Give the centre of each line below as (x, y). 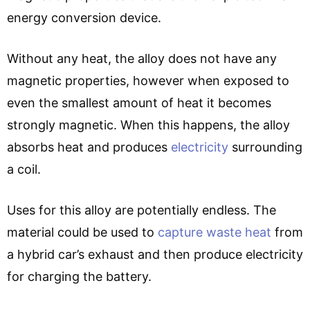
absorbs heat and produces (89, 147)
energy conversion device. (93, 18)
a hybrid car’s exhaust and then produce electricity (155, 255)
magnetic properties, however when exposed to (148, 81)
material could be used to (82, 232)
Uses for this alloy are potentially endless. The (142, 210)
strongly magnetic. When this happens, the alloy (148, 125)
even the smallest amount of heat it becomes (139, 103)
